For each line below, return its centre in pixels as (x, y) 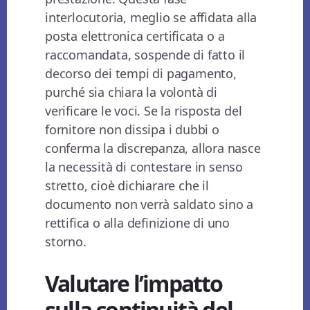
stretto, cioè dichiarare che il (127, 186)
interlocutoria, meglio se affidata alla (151, 18)
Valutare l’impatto (134, 284)
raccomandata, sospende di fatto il (145, 55)
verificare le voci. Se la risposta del (144, 111)
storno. (66, 242)
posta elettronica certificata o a (135, 36)
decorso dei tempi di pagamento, (141, 74)
